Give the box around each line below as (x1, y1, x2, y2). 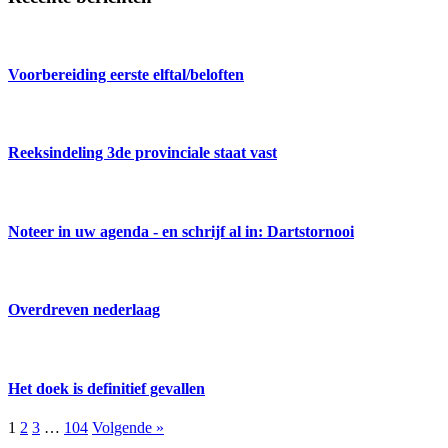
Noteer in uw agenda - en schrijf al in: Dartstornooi (8, 222, 354, 240)
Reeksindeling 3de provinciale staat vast (8, 144, 277, 162)
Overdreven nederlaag (8, 301, 160, 319)
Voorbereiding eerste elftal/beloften (8, 65, 244, 83)
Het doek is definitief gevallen (8, 379, 205, 397)
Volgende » (92, 419, 164, 437)
